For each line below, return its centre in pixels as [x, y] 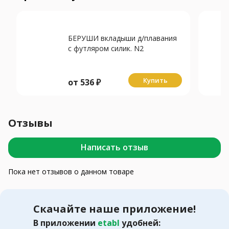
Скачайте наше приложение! [114, 209]
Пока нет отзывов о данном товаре [71, 171]
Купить [155, 80]
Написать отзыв [114, 147]
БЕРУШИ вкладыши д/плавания [122, 38]
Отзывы [31, 123]
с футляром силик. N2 [106, 48]
